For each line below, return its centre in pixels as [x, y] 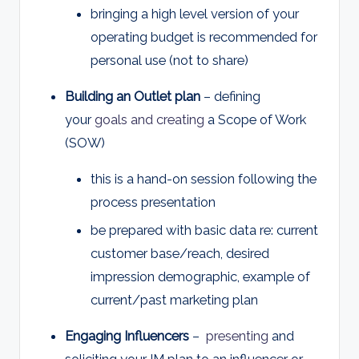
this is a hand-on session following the [204, 179]
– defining [230, 97]
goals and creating [149, 120]
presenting [237, 335]
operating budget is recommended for [204, 37]
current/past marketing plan [174, 299]
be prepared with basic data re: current [204, 230]
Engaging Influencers [127, 335]
